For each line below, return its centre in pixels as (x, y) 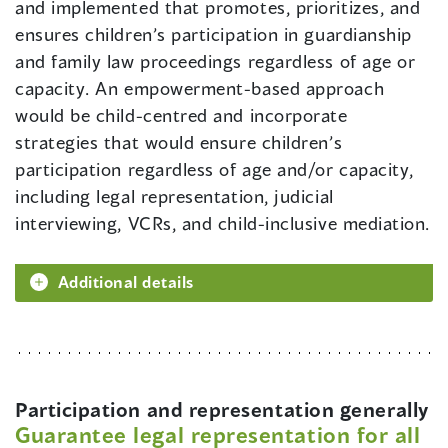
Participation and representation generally (222, 409)
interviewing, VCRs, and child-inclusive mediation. (223, 223)
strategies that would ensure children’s (179, 142)
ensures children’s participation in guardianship (213, 34)
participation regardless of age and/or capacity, (214, 169)
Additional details (126, 282)
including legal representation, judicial (174, 196)
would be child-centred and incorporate (181, 115)
